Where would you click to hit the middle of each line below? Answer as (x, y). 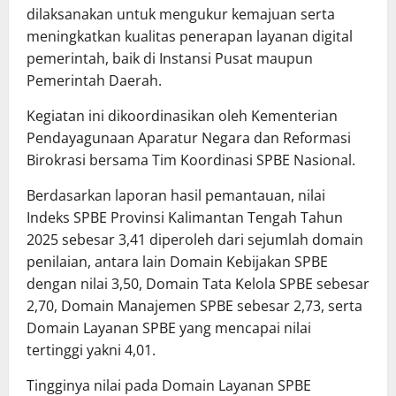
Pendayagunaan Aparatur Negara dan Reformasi (189, 138)
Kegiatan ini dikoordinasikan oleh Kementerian (182, 116)
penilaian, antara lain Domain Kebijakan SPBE (177, 262)
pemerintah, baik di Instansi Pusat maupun (170, 59)
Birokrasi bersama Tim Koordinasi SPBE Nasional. (191, 160)
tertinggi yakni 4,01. (91, 350)
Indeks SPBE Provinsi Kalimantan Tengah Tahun (185, 218)
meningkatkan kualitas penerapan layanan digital (190, 37)
